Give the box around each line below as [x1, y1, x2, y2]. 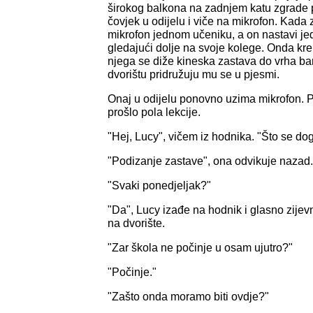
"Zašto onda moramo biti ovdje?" [108, 290, 269, 303]
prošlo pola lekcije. [108, 105, 201, 118]
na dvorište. [108, 217, 165, 229]
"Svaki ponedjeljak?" [108, 179, 211, 191]
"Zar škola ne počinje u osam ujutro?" [108, 241, 293, 254]
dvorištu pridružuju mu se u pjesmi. [108, 68, 279, 80]
